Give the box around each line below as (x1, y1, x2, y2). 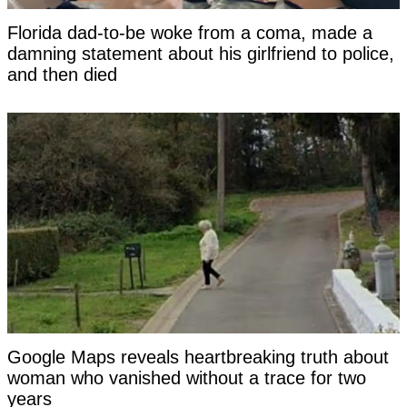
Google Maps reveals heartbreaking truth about (7, 347, 389, 368)
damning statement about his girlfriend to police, (7, 44, 394, 65)
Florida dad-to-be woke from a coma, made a (7, 23, 372, 44)
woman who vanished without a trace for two (7, 368, 366, 389)
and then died (7, 65, 117, 85)
